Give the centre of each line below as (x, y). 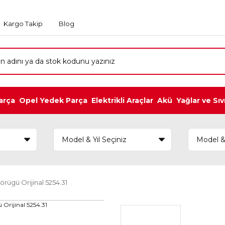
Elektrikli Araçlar (122, 100)
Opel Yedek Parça (53, 100)
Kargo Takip (23, 23)
